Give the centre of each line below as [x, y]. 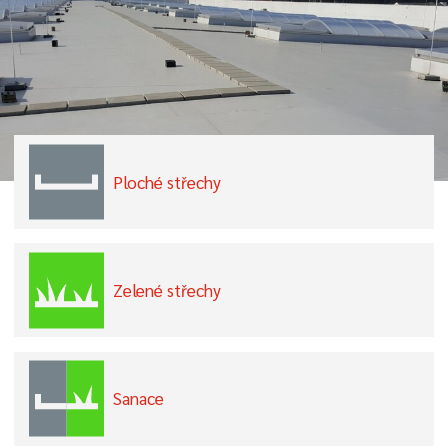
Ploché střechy [167, 181]
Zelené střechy [167, 289]
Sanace [138, 398]
